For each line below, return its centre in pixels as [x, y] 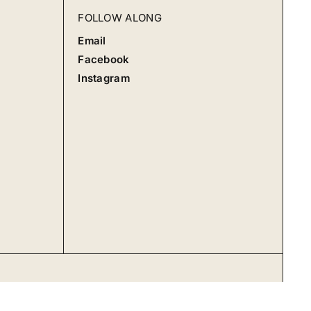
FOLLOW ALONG [120, 18]
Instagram [104, 78]
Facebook [104, 59]
